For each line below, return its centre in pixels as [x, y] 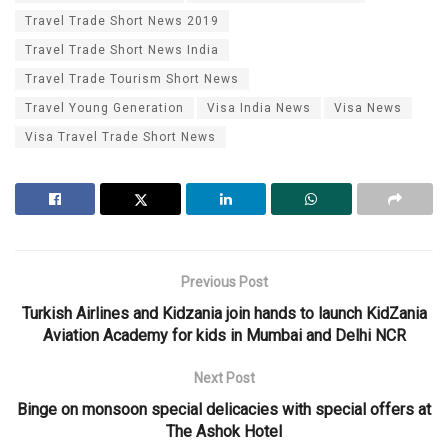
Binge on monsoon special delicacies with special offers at [224, 409]
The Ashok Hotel [224, 431]
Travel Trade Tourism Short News [132, 78]
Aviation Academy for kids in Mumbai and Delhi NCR [224, 335]
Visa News [368, 107]
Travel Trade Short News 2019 [122, 20]
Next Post [224, 377]
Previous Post [224, 281]
